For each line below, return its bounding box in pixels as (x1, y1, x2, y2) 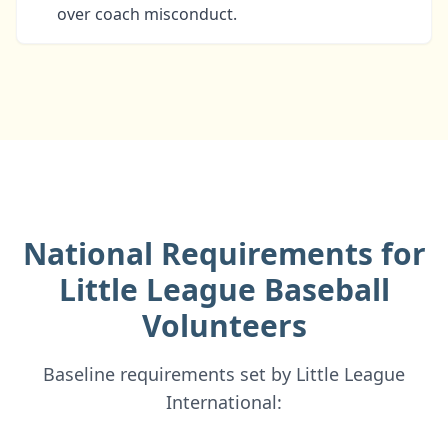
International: (166, 390, 282, 414)
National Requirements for (22, 233, 426, 274)
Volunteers (141, 305, 307, 346)
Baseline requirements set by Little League (43, 362, 405, 386)
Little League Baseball (58, 269, 390, 310)
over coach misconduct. (57, 3, 237, 25)
